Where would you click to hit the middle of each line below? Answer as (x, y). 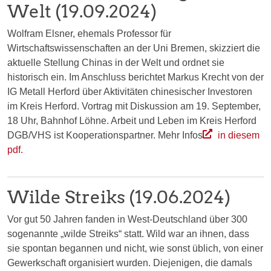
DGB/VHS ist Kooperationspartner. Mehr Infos (105, 135)
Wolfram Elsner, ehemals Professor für (89, 33)
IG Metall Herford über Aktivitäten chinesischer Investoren (130, 91)
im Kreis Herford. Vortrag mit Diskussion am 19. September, (134, 106)
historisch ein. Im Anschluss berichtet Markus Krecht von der (135, 77)
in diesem (237, 135)
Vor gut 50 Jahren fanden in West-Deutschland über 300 (127, 219)
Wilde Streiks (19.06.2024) (119, 197)
